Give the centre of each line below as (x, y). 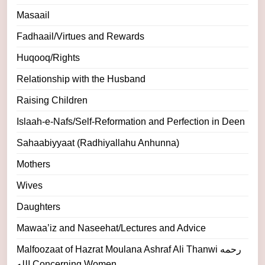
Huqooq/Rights (48, 58)
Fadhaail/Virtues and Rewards (80, 37)
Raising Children (52, 101)
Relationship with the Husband (81, 79)
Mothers (33, 164)
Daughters (38, 207)
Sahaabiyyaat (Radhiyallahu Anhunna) (98, 143)
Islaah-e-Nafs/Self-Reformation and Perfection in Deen (131, 122)
